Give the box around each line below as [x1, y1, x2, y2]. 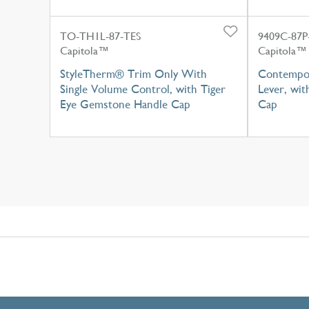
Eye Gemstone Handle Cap [60, 97, 190, 111]
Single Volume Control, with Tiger [60, 81, 226, 96]
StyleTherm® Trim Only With [60, 66, 207, 81]
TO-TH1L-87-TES [60, 29, 141, 43]
